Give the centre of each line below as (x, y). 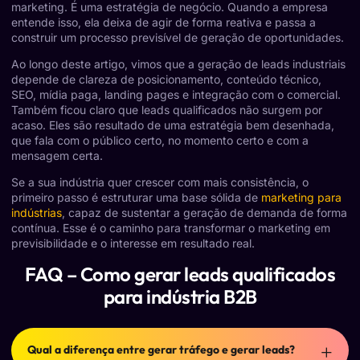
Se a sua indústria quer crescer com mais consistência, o (160, 182)
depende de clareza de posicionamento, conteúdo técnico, (166, 80)
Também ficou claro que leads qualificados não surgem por (167, 110)
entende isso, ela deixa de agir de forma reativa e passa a (164, 22)
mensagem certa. (57, 156)
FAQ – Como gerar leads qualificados (180, 274)
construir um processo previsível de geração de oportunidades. (178, 37)
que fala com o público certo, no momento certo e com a (160, 141)
